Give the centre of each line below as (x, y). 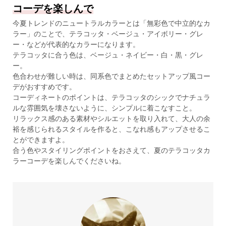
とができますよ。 (41, 140)
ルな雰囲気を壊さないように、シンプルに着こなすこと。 (104, 108)
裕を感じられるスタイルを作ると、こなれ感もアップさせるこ (111, 129)
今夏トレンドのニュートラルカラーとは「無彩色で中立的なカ (111, 23)
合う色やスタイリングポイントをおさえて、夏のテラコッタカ (111, 151)
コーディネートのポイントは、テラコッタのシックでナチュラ (111, 98)
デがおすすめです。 (44, 87)
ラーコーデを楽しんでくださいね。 (69, 161)
